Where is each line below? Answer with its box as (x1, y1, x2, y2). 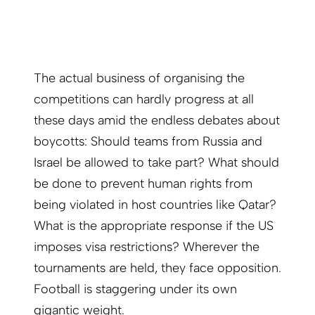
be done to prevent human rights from (34, 175, 252, 191)
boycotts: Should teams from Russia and (34, 133, 262, 149)
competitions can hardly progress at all (34, 91, 254, 107)
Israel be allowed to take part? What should (34, 154, 279, 170)
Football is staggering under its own (34, 281, 237, 297)
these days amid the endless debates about (34, 112, 280, 128)
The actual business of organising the (34, 70, 245, 86)
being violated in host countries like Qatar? (34, 196, 276, 212)
